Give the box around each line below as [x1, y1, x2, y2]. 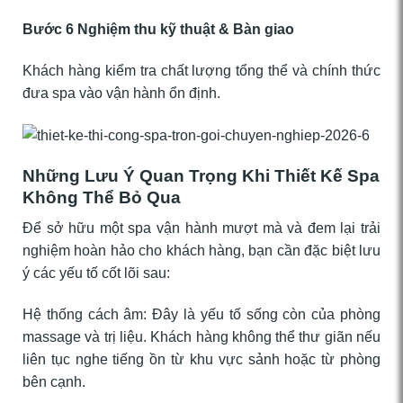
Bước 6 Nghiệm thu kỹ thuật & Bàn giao [22, 22, 294, 38]
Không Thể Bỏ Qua [22, 187, 181, 207]
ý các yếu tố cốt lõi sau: [22, 265, 170, 282]
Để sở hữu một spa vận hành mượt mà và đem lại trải [22, 220, 381, 237]
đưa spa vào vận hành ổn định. [22, 85, 220, 101]
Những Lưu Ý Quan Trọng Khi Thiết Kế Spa [22, 166, 380, 185]
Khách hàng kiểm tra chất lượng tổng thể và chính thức [22, 62, 381, 78]
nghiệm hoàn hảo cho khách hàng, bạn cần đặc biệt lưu [22, 243, 381, 259]
